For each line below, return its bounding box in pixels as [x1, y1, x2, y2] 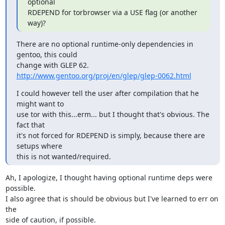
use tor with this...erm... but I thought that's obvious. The [16, 109, 209, 119]
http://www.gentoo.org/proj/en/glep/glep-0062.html [16, 71, 191, 80]
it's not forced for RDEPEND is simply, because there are [16, 131, 205, 140]
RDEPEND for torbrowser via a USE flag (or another [27, 8, 197, 17]
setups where [16, 141, 62, 151]
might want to [16, 99, 64, 108]
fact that [16, 120, 45, 130]
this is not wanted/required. [16, 152, 111, 161]
